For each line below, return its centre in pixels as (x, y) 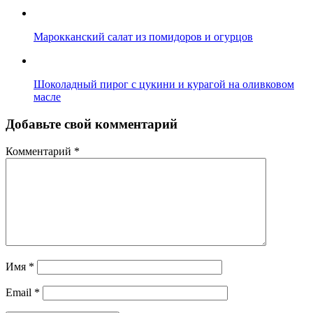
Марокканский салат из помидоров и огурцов (143, 37)
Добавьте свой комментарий (92, 124)
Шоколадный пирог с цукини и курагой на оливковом (164, 85)
